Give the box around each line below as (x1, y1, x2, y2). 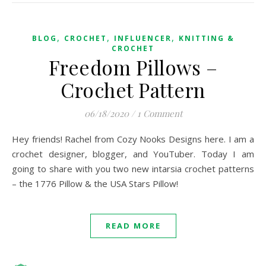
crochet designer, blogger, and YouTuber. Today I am (12, 148, 254, 160)
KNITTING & (178, 33, 235, 43)
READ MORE (105, 220, 161, 231)
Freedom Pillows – (48, 54, 218, 80)
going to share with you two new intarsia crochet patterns (12, 163, 254, 175)
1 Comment (137, 107, 182, 119)
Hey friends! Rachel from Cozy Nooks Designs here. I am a (12, 133, 19, 145)
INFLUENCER (113, 33, 172, 43)
